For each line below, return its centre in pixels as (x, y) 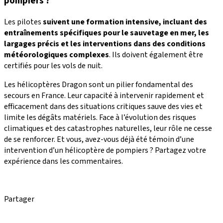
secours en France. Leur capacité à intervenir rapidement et (104, 95)
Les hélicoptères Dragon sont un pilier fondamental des (99, 84)
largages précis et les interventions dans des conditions (105, 44)
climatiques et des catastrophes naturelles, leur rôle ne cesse (108, 128)
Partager (19, 199)
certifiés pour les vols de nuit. (53, 65)
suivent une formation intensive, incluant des (124, 22)
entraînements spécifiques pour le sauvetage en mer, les (107, 33)
